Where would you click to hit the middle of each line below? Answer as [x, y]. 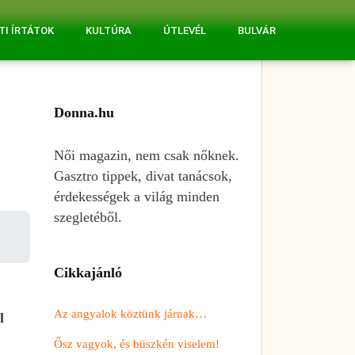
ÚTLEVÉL [184, 31]
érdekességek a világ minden [137, 196]
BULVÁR [256, 31]
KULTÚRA [108, 31]
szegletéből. [88, 217]
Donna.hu [84, 112]
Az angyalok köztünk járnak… [130, 313]
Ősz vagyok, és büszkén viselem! [137, 344]
